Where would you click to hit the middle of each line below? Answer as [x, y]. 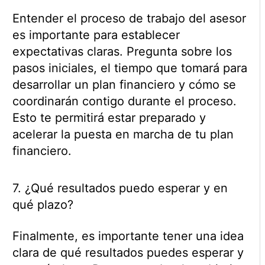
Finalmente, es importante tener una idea [128, 236]
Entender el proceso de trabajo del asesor [129, 19]
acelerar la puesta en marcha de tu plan [123, 135]
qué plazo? [43, 205]
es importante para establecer [96, 35]
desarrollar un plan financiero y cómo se [124, 85]
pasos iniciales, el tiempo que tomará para [130, 68]
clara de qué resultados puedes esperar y [128, 253]
